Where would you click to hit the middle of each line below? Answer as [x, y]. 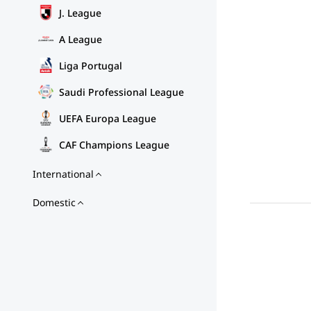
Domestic [54, 202]
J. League [80, 12]
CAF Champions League [114, 144]
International [63, 174]
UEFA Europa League [108, 118]
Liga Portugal [91, 65]
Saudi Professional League [121, 92]
